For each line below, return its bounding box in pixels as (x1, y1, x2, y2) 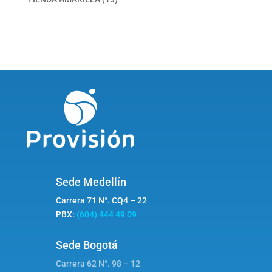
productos (114, 7, 153, 18)
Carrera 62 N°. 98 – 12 (55, 258, 140, 268)
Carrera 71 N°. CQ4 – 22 (55, 195, 147, 205)
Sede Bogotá (55, 238, 118, 251)
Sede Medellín (55, 175, 126, 188)
